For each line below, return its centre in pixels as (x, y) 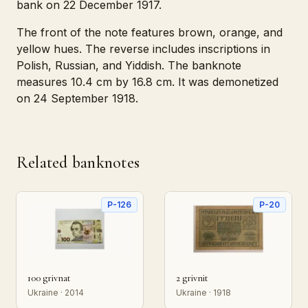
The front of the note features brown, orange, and (150, 32)
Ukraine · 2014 (56, 293)
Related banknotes (78, 163)
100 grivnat (49, 278)
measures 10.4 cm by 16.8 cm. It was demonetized (147, 82)
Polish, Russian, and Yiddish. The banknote (129, 65)
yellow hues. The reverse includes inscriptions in (143, 49)
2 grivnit (192, 278)
